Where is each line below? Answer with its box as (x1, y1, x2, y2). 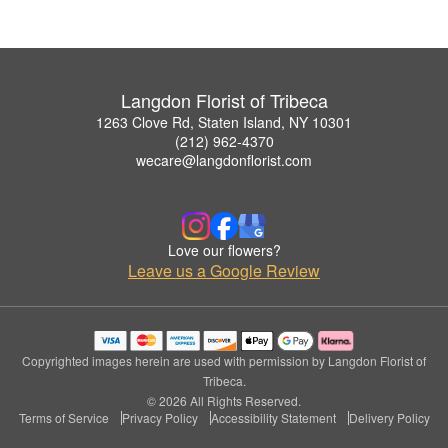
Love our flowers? (167, 240, 281, 261)
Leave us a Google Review (128, 259, 320, 283)
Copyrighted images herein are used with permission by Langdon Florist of (22, 352, 426, 370)
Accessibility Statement (210, 409, 336, 427)
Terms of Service (18, 409, 109, 427)
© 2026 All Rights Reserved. (147, 392, 301, 410)
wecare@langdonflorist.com (136, 150, 312, 171)
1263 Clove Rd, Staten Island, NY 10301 (96, 112, 352, 133)
